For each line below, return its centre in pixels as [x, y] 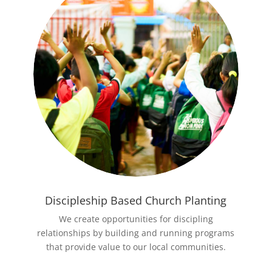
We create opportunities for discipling [136, 219]
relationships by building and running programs [136, 233]
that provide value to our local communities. [136, 247]
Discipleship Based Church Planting [136, 201]
